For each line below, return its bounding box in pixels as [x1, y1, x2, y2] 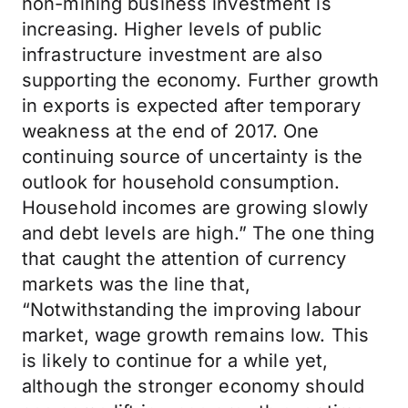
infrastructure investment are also [22, 44, 322, 66]
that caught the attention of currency [22, 248, 347, 270]
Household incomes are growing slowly [22, 197, 369, 219]
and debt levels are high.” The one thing [22, 222, 375, 244]
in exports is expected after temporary [22, 95, 362, 117]
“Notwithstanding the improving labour [22, 299, 362, 321]
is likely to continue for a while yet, [22, 350, 329, 372]
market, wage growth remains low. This [22, 324, 370, 346]
